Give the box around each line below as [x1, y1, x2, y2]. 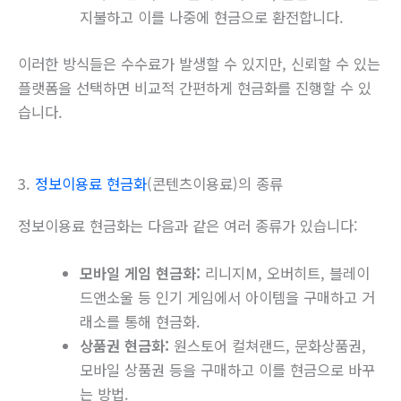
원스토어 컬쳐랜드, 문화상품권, [169, 335, 367, 357]
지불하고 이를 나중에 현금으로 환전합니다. [80, 6, 345, 29]
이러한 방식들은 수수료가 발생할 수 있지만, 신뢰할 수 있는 [18, 52, 380, 74]
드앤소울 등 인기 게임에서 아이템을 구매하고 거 [80, 286, 376, 309]
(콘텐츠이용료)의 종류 [147, 173, 283, 195]
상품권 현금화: [80, 335, 170, 357]
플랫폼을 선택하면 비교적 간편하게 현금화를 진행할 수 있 [18, 76, 371, 98]
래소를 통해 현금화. [80, 311, 201, 333]
